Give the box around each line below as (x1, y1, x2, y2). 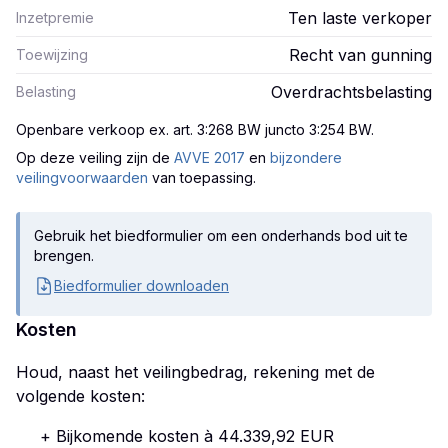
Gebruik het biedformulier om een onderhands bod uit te (34, 227, 408, 244)
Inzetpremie (16, 9, 94, 26)
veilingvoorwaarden (16, 169, 148, 186)
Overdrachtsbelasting (271, 82, 432, 102)
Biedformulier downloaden (54, 277, 229, 294)
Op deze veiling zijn (16, 149, 148, 166)
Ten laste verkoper (288, 8, 432, 28)
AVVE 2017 (174, 149, 245, 166)
